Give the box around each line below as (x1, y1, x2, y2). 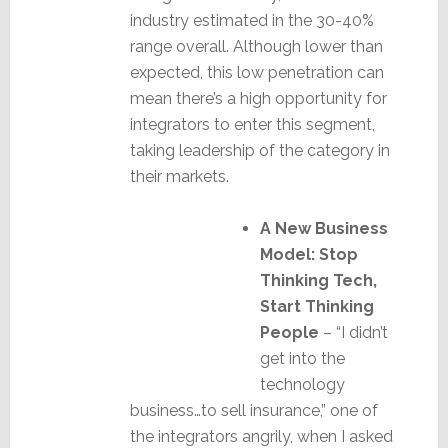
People (259, 322, 319, 342)
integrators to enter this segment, (129, 114, 375, 134)
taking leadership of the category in (129, 140, 390, 160)
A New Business (259, 218, 388, 238)
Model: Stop (259, 244, 358, 264)
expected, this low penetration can (129, 62, 384, 82)
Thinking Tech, (259, 270, 377, 290)
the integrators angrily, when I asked (129, 426, 393, 446)
